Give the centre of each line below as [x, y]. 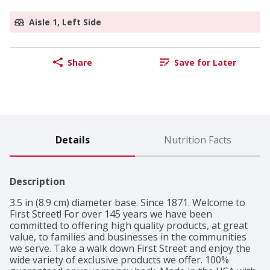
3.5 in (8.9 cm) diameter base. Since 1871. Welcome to [127, 203]
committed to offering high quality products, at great [129, 226]
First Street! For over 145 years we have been [111, 214]
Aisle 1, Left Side [65, 22]
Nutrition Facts [198, 140]
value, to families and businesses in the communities [128, 237]
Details [72, 140]
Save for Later [205, 62]
